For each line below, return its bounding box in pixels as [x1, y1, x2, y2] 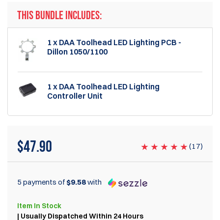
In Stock [32, 201, 61, 210]
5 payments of [17, 177, 66, 187]
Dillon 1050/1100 [47, 47, 108, 57]
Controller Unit [47, 91, 103, 101]
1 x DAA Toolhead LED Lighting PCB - [47, 37, 181, 48]
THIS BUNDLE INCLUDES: [17, 8, 102, 23]
